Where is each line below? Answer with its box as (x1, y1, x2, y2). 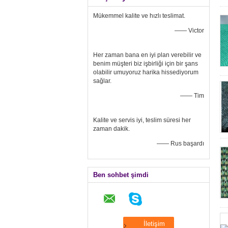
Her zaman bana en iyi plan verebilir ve (93, 51, 202, 59)
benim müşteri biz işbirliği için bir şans (93, 60, 198, 67)
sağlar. (93, 77, 111, 84)
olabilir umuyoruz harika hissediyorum (93, 69, 198, 76)
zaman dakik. (93, 125, 130, 132)
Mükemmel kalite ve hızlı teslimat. (93, 12, 185, 19)
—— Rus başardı (157, 140, 204, 147)
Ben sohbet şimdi (93, 171, 149, 179)
